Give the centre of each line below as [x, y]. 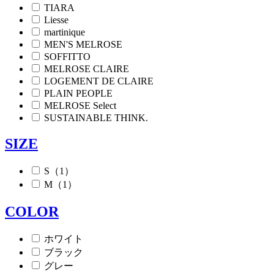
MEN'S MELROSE [83, 44]
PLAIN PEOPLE [78, 93]
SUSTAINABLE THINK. [96, 117]
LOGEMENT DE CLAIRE [99, 81]
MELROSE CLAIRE [87, 68]
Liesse [56, 20]
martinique [65, 32]
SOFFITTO [67, 56]
